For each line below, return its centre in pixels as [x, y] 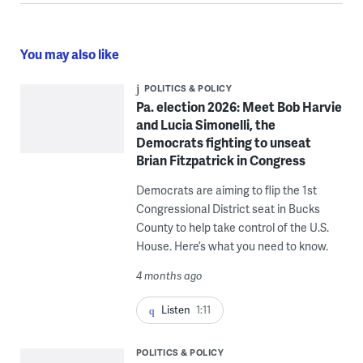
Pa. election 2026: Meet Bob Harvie [239, 107]
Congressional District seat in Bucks [228, 209]
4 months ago [169, 276]
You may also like [69, 54]
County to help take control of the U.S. [232, 228]
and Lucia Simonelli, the [205, 125]
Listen [175, 310]
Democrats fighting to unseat [223, 143]
